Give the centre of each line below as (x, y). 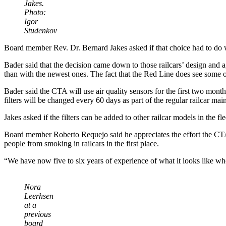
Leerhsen (39, 196)
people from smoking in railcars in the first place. (81, 144)
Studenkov (41, 31)
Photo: (35, 13)
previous (38, 214)
